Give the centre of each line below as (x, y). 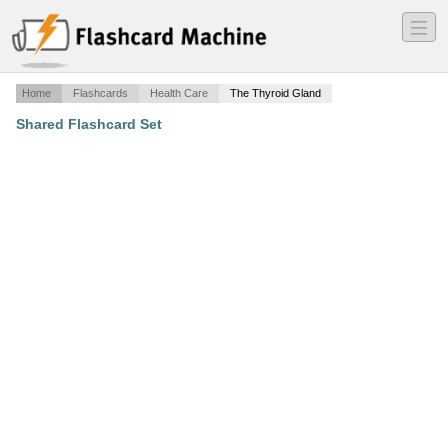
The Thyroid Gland (275, 93)
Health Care (179, 93)
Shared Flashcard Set (89, 124)
